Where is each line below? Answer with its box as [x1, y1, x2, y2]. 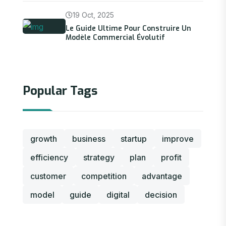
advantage [142, 171, 182, 181]
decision [145, 189, 177, 200]
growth [30, 133, 57, 144]
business [72, 133, 105, 144]
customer [30, 171, 66, 181]
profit [161, 152, 182, 162]
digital [106, 189, 130, 200]
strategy [83, 152, 115, 162]
